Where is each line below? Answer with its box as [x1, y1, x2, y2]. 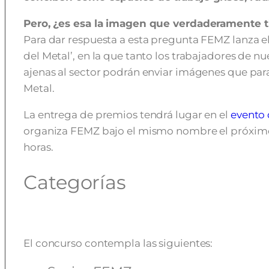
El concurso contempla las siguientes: [23, 237, 213, 250]
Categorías [23, 170, 126, 194]
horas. [23, 141, 56, 153]
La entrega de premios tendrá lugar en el [23, 109, 231, 121]
